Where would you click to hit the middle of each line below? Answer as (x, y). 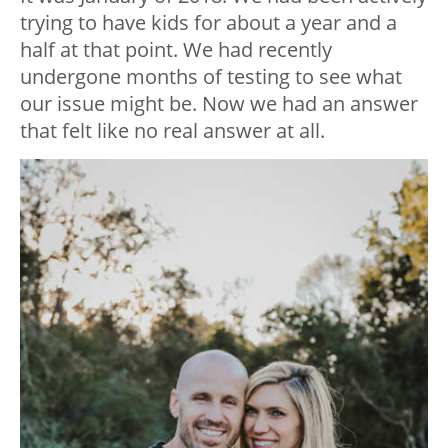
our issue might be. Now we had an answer (219, 104)
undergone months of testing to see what (211, 77)
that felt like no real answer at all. (172, 131)
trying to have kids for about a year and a (208, 23)
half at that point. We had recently (176, 50)
